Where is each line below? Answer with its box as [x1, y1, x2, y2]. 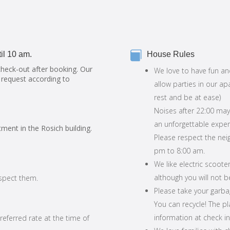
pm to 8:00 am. [154, 145, 205, 156]
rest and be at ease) [154, 92, 221, 102]
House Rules [146, 49, 195, 59]
